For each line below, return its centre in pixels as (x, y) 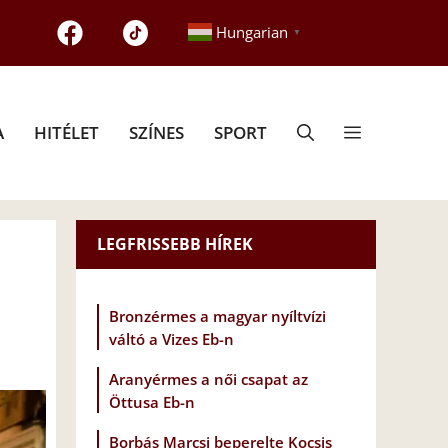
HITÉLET (66, 132)
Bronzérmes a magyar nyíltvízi (217, 316)
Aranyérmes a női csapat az (208, 379)
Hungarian (251, 32)
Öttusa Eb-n (152, 402)
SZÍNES (156, 132)
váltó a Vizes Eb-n (171, 339)
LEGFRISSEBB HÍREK (175, 243)
